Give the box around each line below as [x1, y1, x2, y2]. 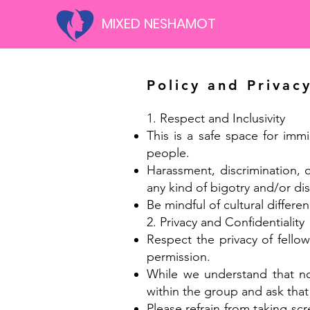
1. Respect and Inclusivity [147, 111, 285, 126]
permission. [147, 249, 210, 264]
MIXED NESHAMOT [102, 14, 217, 33]
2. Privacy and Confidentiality [147, 215, 304, 230]
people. [147, 145, 190, 161]
